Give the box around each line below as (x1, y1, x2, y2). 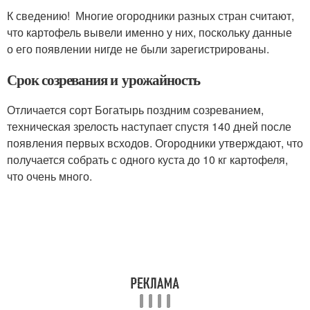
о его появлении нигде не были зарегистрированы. (7, 41, 269, 57)
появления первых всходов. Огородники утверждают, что (7, 135, 303, 151)
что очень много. (7, 168, 92, 184)
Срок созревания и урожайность (7, 69, 200, 90)
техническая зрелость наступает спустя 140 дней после (7, 118, 291, 134)
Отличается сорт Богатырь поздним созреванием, (7, 102, 264, 118)
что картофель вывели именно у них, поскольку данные (7, 24, 292, 40)
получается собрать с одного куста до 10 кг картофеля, (7, 152, 288, 167)
